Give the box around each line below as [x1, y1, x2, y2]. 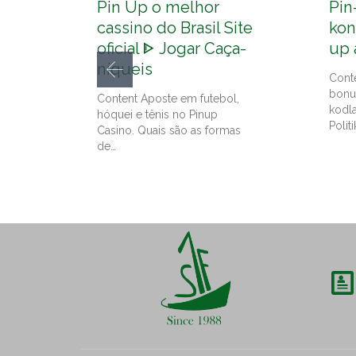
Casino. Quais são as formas [97, 124, 241, 137]
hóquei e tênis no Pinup [97, 108, 218, 122]
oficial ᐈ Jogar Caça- [97, 39, 246, 59]
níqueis [97, 60, 153, 79]
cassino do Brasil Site [97, 18, 253, 38]
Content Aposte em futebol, [97, 92, 239, 106]
